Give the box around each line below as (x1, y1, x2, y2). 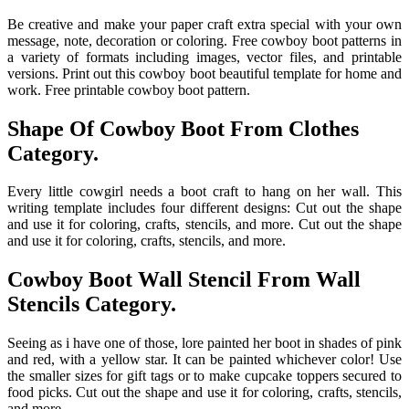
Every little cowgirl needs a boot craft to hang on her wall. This (7, 184, 402, 200)
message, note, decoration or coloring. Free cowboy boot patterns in (7, 32, 402, 48)
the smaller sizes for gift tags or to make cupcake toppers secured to (7, 368, 402, 384)
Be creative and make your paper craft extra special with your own (7, 16, 402, 32)
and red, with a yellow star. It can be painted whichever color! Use (7, 351, 402, 368)
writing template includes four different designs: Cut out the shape (7, 200, 402, 216)
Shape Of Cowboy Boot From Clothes (7, 116, 359, 141)
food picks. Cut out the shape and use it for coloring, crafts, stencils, (7, 384, 402, 401)
